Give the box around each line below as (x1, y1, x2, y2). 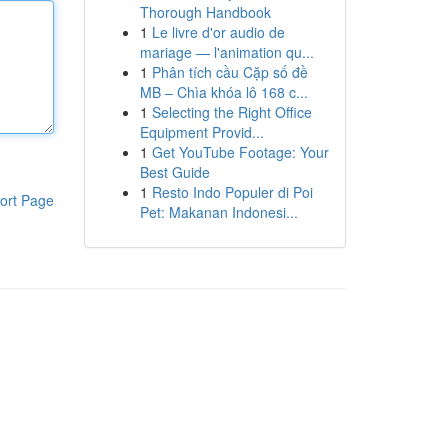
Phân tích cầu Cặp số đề (151, 62, 308, 82)
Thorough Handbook (139, 2, 271, 22)
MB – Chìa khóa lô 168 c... (139, 82, 308, 102)
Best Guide (139, 162, 210, 182)
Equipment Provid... (139, 122, 264, 142)
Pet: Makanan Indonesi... (139, 202, 298, 222)
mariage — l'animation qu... (139, 42, 314, 62)
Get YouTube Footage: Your (151, 142, 329, 162)
